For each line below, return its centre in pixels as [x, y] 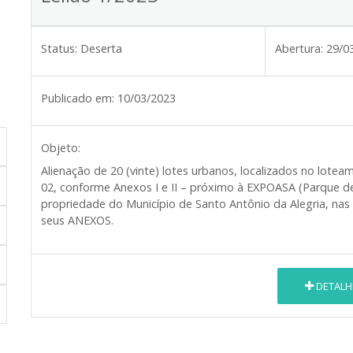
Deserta [101, 49]
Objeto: [61, 148]
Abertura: [299, 49]
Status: [59, 49]
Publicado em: [78, 98]
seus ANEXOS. [77, 221]
